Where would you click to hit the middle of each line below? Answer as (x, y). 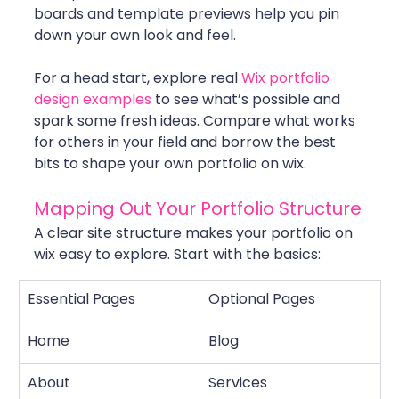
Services (238, 383)
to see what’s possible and (248, 100)
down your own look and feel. (135, 36)
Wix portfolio (287, 78)
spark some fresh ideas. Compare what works (196, 121)
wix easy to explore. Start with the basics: (177, 255)
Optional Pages (262, 299)
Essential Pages (81, 299)
